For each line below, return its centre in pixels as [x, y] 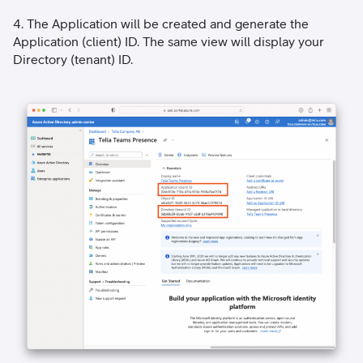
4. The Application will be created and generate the [161, 24]
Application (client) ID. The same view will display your [169, 42]
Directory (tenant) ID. [73, 60]
